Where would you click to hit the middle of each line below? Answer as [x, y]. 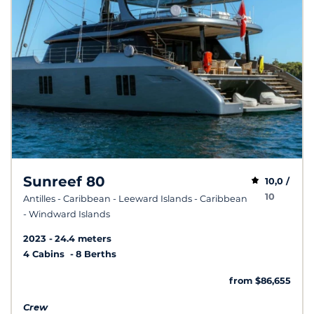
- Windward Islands [67, 214]
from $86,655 [260, 280]
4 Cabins [45, 254]
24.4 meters [83, 238]
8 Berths [96, 254]
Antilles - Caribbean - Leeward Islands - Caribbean [135, 198]
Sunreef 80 [64, 181]
